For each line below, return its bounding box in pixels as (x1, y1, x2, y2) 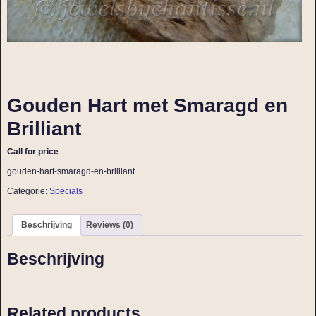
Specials (49, 186, 83, 197)
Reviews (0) (85, 219, 133, 230)
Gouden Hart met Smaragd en (6, 94, 288, 116)
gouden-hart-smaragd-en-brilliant (6, 166, 135, 176)
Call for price (6, 146, 59, 157)
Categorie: (6, 186, 49, 197)
